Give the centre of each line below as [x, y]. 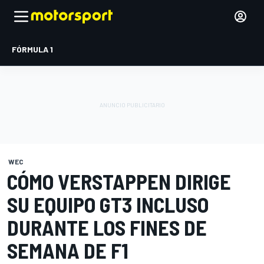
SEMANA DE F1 [68, 250]
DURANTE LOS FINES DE [107, 227]
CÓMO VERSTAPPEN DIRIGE [119, 181]
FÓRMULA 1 [32, 49]
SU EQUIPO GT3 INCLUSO [108, 204]
